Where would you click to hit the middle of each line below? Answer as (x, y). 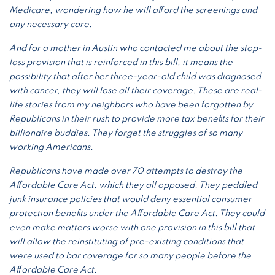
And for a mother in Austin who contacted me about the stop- (136, 48)
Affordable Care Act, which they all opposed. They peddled (133, 185)
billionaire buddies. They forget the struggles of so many (126, 133)
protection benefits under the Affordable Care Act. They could (137, 213)
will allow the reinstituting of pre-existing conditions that (126, 242)
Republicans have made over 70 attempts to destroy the (126, 171)
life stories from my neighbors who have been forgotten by (131, 105)
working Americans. (52, 147)
